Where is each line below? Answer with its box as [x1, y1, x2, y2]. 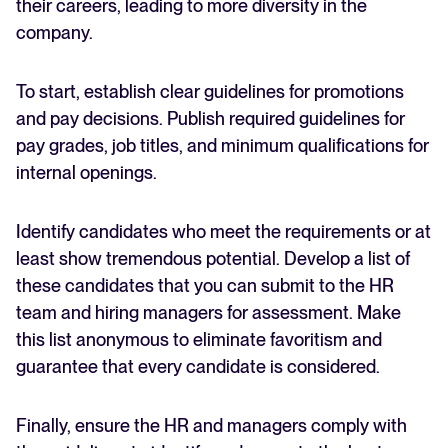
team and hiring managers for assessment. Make [16, 302, 401, 324]
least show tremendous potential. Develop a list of [16, 248, 410, 270]
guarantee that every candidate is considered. [16, 356, 384, 378]
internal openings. [16, 162, 161, 184]
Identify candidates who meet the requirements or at [16, 221, 431, 243]
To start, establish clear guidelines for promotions [16, 81, 404, 103]
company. [16, 22, 97, 44]
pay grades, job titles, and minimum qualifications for [16, 135, 429, 157]
